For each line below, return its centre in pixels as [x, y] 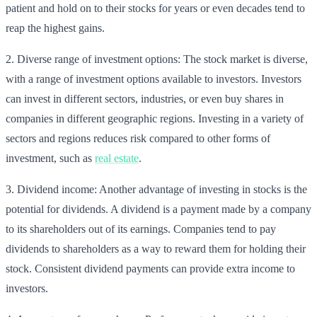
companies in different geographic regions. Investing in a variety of [155, 118]
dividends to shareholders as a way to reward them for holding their [156, 248]
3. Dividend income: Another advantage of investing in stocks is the [156, 189]
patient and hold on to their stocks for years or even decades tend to [155, 8]
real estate [117, 158]
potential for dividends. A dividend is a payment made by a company [158, 209]
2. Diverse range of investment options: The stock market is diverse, [157, 59]
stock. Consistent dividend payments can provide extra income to [150, 268]
